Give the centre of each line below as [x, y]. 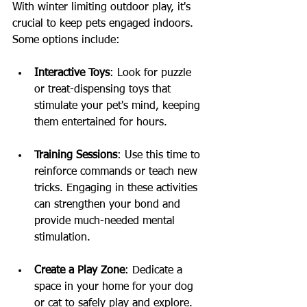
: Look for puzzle [152, 73]
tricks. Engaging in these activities [118, 188]
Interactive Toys [72, 73]
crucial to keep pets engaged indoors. [105, 24]
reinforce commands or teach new [118, 172]
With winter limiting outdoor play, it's [103, 7]
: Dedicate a [155, 270]
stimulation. [62, 237]
